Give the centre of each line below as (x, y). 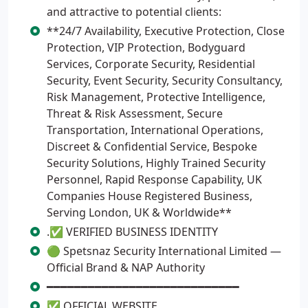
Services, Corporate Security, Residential (151, 64)
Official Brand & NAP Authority (126, 267)
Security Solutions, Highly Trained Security (156, 163)
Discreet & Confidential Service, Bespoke (152, 146)
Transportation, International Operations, (155, 130)
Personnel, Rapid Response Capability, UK (154, 179)
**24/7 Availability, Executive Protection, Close (166, 31)
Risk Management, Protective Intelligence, (156, 97)
